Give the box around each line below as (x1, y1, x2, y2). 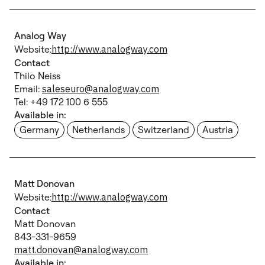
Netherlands (72, 124, 125, 135)
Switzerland (138, 124, 189, 135)
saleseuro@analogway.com (42, 83, 159, 95)
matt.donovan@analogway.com (14, 244, 148, 256)
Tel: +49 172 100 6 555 (14, 96, 108, 108)
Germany (20, 124, 59, 135)
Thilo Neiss (14, 70, 60, 82)
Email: (14, 83, 42, 95)
